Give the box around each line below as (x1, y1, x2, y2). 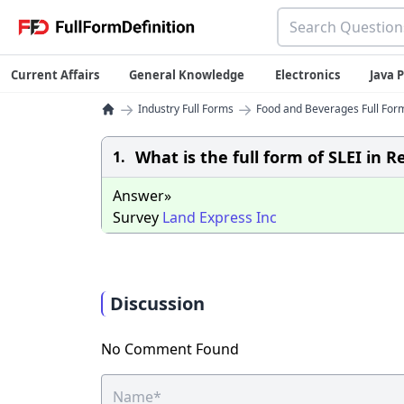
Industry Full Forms (138, 101, 234, 116)
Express (199, 207, 252, 227)
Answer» (113, 186, 171, 206)
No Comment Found (101, 339, 239, 359)
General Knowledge (129, 67, 245, 83)
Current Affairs (11, 67, 99, 83)
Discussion (110, 291, 205, 316)
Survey (113, 207, 162, 227)
